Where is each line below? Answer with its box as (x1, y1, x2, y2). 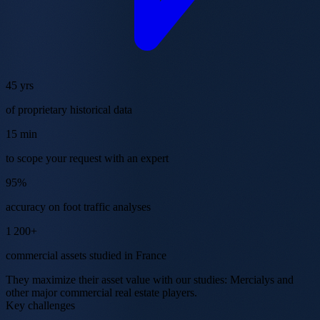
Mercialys (230, 273, 274, 286)
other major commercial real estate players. (6, 286, 197, 299)
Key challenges (6, 299, 75, 311)
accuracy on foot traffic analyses (6, 200, 151, 213)
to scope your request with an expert (6, 151, 169, 164)
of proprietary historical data (6, 103, 132, 116)
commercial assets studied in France (6, 249, 166, 261)
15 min (6, 127, 37, 140)
